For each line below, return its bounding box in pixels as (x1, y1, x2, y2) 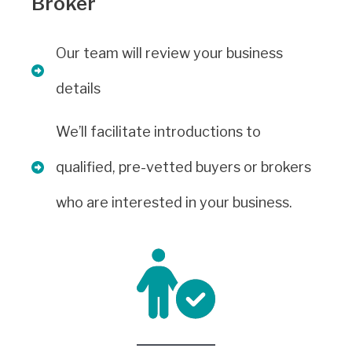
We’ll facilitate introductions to (56, 123, 261, 141)
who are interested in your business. (56, 194, 292, 211)
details (56, 80, 101, 97)
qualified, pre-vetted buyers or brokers (56, 159, 311, 176)
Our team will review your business (56, 45, 283, 62)
